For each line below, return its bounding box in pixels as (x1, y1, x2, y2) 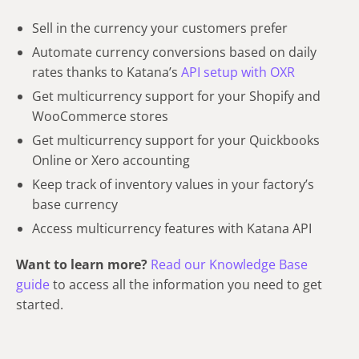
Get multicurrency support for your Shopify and (32, 87, 321, 106)
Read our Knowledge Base (151, 256, 308, 274)
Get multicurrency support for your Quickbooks (32, 131, 320, 150)
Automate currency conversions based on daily (32, 43, 317, 62)
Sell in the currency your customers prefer (32, 19, 288, 38)
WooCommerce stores (32, 107, 168, 126)
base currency (32, 196, 118, 214)
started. (16, 296, 63, 314)
